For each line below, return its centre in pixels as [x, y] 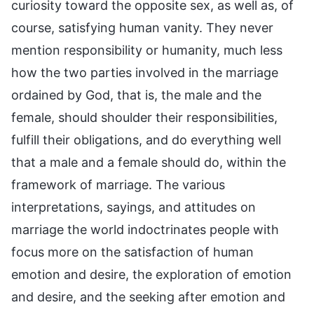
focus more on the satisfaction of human [132, 252]
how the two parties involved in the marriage [145, 73]
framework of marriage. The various [118, 185]
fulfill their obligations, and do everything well [146, 140]
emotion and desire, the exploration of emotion [151, 275]
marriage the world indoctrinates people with [145, 230]
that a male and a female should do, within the [149, 163]
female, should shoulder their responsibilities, [144, 118]
